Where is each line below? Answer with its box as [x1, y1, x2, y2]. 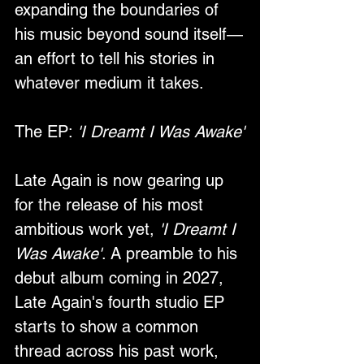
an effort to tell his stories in [15, 48, 219, 68]
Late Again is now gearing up [15, 170, 228, 190]
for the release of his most [15, 194, 208, 214]
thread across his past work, [15, 340, 223, 361]
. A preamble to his [102, 243, 242, 263]
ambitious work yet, [15, 219, 159, 239]
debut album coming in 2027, [15, 267, 228, 288]
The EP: [15, 121, 77, 141]
